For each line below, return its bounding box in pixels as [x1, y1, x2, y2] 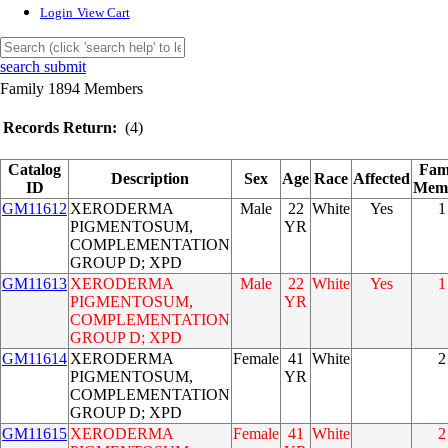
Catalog [8, 161, 61, 178]
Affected [353, 170, 410, 187]
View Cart [77, 5, 130, 21]
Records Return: [3, 119, 117, 136]
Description [111, 170, 189, 187]
